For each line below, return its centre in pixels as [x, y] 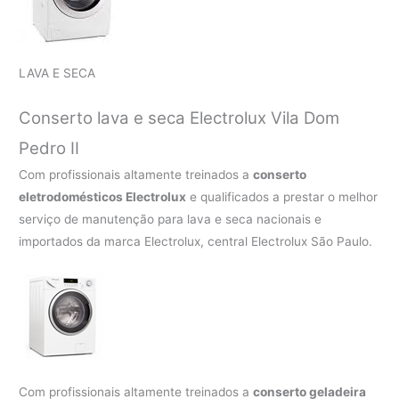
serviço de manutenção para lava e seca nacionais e [171, 220]
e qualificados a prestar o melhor [282, 197]
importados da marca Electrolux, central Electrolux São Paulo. [196, 242]
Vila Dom [305, 118]
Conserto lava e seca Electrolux [145, 118]
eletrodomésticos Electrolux [103, 197]
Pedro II [49, 149]
